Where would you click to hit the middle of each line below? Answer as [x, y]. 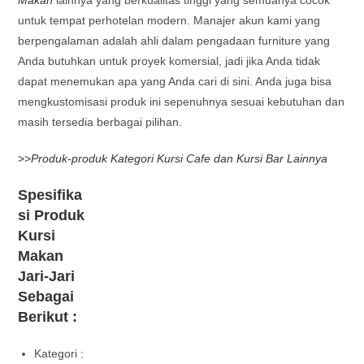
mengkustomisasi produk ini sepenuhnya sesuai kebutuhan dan [182, 101]
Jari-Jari [47, 276]
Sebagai [46, 296]
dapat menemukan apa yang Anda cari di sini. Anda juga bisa [175, 81]
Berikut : [48, 316]
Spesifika [50, 195]
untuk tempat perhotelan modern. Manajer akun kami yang [169, 20]
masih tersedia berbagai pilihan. [100, 121]
